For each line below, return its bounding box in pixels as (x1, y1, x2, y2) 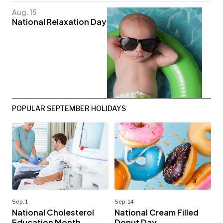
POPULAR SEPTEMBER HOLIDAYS (12, 104, 126, 113)
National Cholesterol (12, 207, 94, 218)
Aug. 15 (12, 7, 36, 17)
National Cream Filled (114, 207, 199, 218)
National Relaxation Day (12, 16, 107, 27)
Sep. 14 (114, 198, 134, 206)
